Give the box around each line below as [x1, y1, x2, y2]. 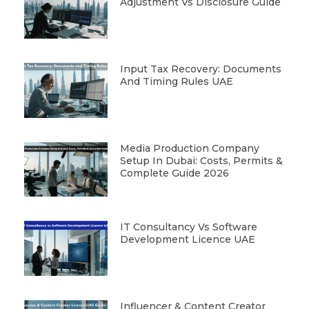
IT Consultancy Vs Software [119, 221, 257, 234]
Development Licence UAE [119, 233, 255, 246]
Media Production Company [119, 141, 259, 154]
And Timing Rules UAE [119, 74, 233, 88]
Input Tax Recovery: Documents [119, 62, 281, 75]
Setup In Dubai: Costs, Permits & [119, 154, 283, 167]
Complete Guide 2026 [119, 166, 229, 179]
